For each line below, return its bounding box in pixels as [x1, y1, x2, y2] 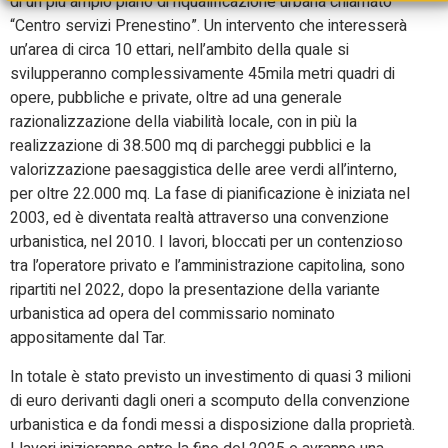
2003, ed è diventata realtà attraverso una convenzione [10, 206, 389, 231]
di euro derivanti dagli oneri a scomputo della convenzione [10, 388, 410, 413]
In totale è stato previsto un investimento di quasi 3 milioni [10, 364, 411, 389]
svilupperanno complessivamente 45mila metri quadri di [10, 62, 395, 87]
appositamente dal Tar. [10, 326, 166, 351]
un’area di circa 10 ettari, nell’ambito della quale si [10, 38, 349, 63]
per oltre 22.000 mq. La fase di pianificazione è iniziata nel [10, 182, 410, 207]
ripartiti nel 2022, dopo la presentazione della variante [10, 278, 380, 303]
